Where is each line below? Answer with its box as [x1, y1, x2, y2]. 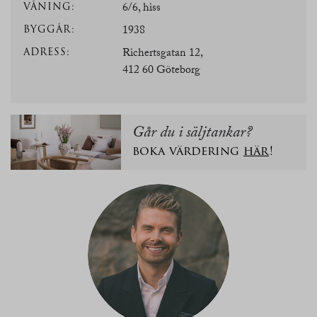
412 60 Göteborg [122, 61, 200, 81]
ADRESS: [23, 44, 70, 59]
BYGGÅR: [23, 21, 75, 37]
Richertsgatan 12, [122, 44, 203, 64]
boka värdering [132, 142, 243, 160]
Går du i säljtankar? [132, 121, 252, 147]
